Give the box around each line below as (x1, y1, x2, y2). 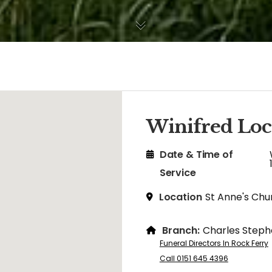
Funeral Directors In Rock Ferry (159, 238, 268, 248)
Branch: (161, 223, 200, 237)
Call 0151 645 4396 (159, 253, 228, 263)
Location (158, 190, 202, 204)
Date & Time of (159, 148, 233, 161)
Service (159, 166, 196, 180)
